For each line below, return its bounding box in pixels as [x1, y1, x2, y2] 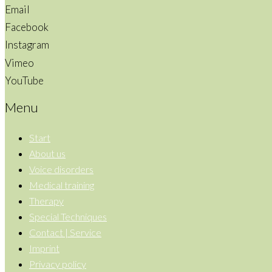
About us [29, 148, 66, 160]
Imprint [29, 242, 59, 254]
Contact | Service [29, 226, 101, 239]
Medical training [29, 179, 94, 191]
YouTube [5, 74, 44, 87]
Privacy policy [29, 258, 86, 270]
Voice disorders [29, 163, 93, 175]
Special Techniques [29, 211, 107, 223]
